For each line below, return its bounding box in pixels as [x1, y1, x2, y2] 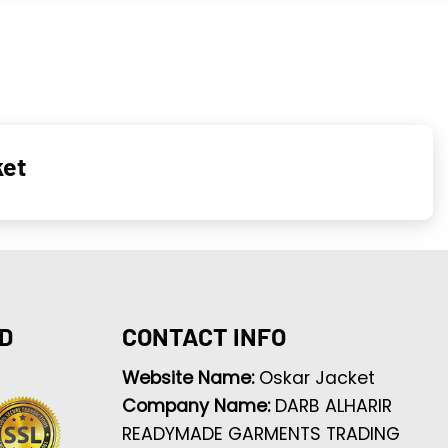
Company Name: [121, 394, 275, 419]
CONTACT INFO [121, 320, 286, 351]
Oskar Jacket [258, 366, 375, 391]
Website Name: [121, 366, 259, 391]
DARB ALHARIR [274, 394, 392, 419]
